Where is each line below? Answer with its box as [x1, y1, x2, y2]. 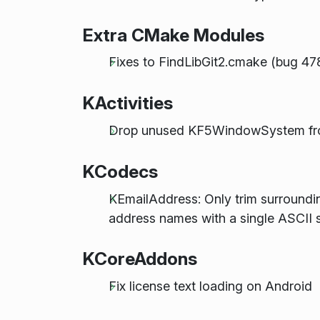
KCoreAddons [82, 248, 197, 270]
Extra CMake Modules [82, 24, 264, 46]
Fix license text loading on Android [108, 279, 312, 294]
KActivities [82, 92, 173, 114]
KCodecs [82, 160, 158, 182]
